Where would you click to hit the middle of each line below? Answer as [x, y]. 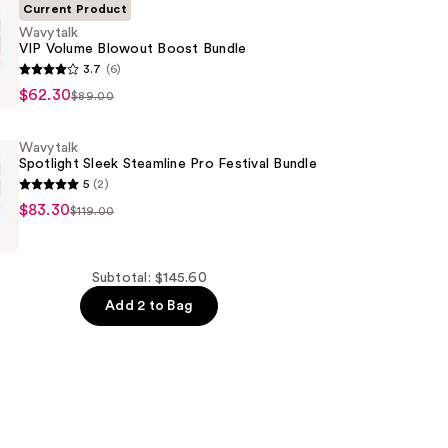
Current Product [75, 9]
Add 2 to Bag [149, 306]
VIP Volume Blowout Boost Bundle [132, 49]
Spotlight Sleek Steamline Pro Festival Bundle [167, 164]
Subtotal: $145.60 [149, 278]
